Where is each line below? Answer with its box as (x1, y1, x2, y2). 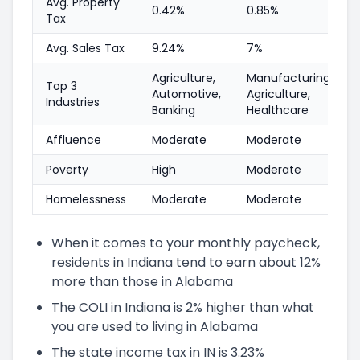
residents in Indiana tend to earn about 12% (51, 252, 321, 272)
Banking (152, 101, 195, 118)
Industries (46, 93, 100, 110)
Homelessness (46, 190, 126, 207)
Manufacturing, (247, 69, 333, 86)
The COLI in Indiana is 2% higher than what (51, 297, 314, 317)
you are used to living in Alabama (51, 317, 258, 336)
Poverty (46, 161, 88, 178)
